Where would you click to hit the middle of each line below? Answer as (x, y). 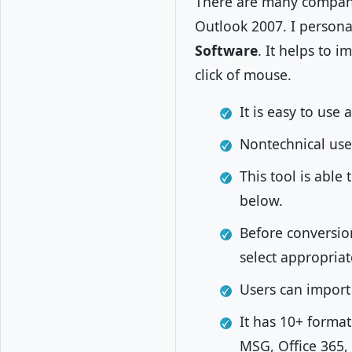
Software (226, 50)
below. (263, 200)
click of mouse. (243, 75)
